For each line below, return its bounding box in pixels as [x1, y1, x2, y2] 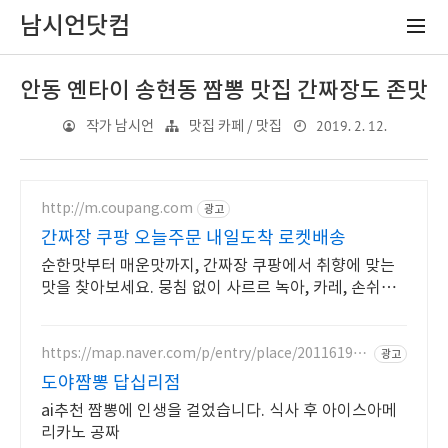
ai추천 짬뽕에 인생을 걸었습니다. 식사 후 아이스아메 [41, 402, 397, 420]
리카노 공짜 [41, 424, 120, 442]
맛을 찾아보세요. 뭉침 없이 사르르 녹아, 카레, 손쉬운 [41, 279, 396, 297]
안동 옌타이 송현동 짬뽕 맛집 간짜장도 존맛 [20, 78, 428, 104]
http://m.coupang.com [41, 200, 193, 217]
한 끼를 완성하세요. [41, 301, 173, 319]
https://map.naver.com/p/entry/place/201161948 [41, 345, 369, 362]
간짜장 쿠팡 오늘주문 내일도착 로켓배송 [41, 228, 346, 249]
